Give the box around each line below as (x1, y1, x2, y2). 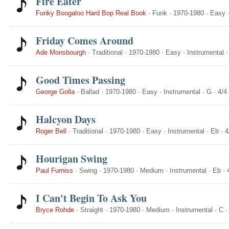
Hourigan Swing (36, 151, 107, 166)
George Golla (36, 88, 75, 96)
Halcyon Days (36, 112, 96, 127)
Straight (80, 206, 103, 214)
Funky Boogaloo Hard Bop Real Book (36, 9, 146, 17)
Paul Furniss (36, 167, 73, 174)
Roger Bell (36, 127, 66, 135)
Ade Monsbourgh (36, 49, 86, 56)
